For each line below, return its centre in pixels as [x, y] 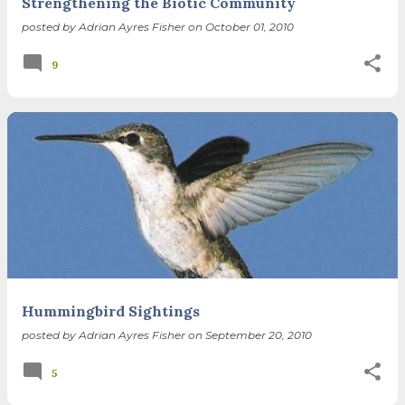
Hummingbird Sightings [111, 311]
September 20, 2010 [259, 334]
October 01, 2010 [250, 26]
